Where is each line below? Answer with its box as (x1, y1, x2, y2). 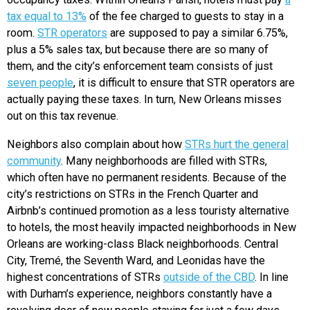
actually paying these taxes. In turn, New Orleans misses (7, 93, 282, 107)
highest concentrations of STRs (7, 270, 163, 284)
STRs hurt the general (185, 137, 289, 151)
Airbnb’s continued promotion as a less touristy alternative (7, 203, 289, 217)
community (7, 154, 61, 167)
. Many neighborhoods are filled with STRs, (61, 154, 267, 167)
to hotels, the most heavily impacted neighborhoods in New (7, 220, 296, 234)
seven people (7, 76, 73, 90)
